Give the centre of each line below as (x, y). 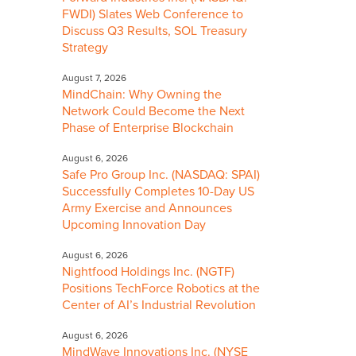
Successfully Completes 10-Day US (158, 191)
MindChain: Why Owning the (142, 95)
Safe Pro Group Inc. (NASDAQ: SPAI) (161, 174)
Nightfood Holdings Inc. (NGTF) (148, 271)
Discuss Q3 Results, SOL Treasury (155, 31)
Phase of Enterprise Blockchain (148, 128)
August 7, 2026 (94, 78)
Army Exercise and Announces (147, 208)
